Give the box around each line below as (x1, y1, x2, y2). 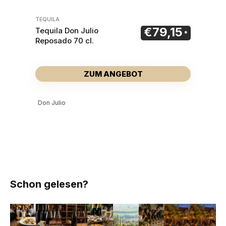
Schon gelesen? (10, 178, 88, 190)
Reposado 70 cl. (74, 35, 94, 45)
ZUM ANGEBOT (83, 69, 143, 79)
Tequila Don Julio (35, 25, 98, 35)
